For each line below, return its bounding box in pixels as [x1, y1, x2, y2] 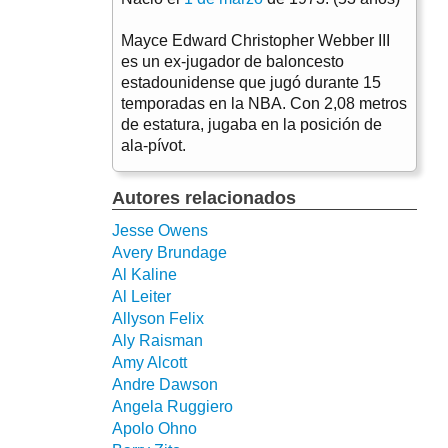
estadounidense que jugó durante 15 [121, 73, 381, 91]
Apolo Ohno [112, 419, 197, 437]
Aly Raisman [112, 331, 203, 349]
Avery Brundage [112, 243, 227, 261]
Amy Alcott [112, 353, 187, 371]
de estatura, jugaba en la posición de [121, 115, 382, 133]
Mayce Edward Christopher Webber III [121, 31, 390, 49]
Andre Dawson [112, 375, 218, 393]
